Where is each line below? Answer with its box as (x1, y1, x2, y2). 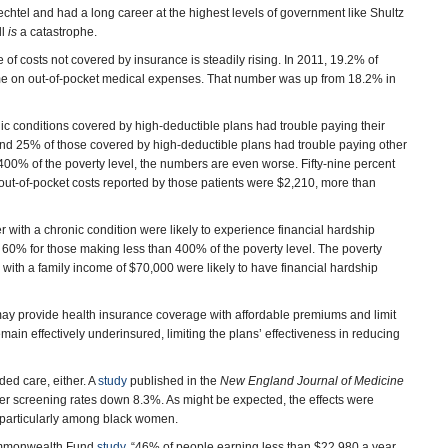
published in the (127, 374, 220, 388)
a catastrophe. (17, 25, 97, 39)
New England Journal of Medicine (220, 374, 404, 388)
